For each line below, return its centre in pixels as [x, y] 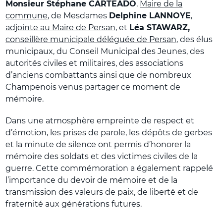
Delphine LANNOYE [150, 15]
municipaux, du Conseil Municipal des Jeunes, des [105, 51]
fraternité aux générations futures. [74, 204]
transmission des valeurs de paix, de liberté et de [102, 192]
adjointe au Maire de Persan [61, 27]
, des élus [195, 39]
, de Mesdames [79, 15]
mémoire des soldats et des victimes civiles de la [102, 156]
